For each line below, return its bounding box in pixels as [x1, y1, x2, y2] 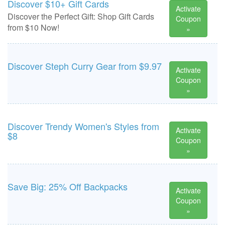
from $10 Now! [8, 22, 59, 33]
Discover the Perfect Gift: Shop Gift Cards [8, 11, 154, 22]
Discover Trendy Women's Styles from [8, 120, 159, 133]
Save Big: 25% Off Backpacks [8, 180, 128, 193]
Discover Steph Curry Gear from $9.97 [8, 59, 162, 72]
